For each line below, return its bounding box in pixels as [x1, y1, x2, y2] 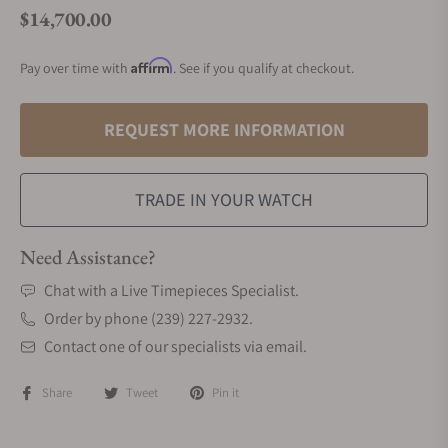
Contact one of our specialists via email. [44, 336, 307, 357]
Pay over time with [20, 59, 131, 77]
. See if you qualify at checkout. [173, 59, 354, 77]
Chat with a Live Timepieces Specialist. [44, 280, 299, 301]
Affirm [131, 57, 173, 74]
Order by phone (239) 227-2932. [44, 308, 253, 329]
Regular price [19, 19, 106, 41]
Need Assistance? [20, 244, 156, 270]
